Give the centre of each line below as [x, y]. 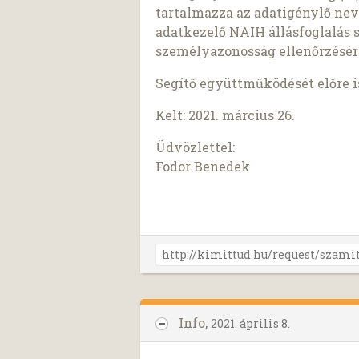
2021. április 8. [250, 323]
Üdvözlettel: [196, 147]
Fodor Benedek [203, 166]
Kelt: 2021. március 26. [226, 115]
